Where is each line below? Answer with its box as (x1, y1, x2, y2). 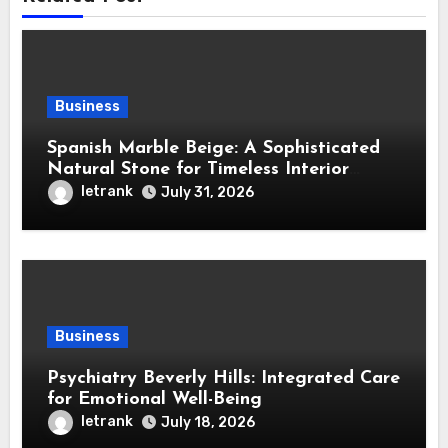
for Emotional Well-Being (47, 390, 263, 410)
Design (47, 181, 107, 201)
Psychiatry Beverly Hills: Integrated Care (47, 369, 401, 389)
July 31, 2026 (161, 184, 255, 202)
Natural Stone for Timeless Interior (47, 160, 350, 180)
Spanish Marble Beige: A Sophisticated (47, 139, 381, 159)
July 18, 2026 (161, 414, 256, 432)
